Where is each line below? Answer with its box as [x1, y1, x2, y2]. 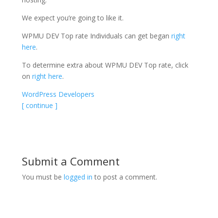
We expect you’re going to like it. [21, 13, 124, 22]
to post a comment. [92, 172, 157, 182]
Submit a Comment [21, 153, 120, 168]
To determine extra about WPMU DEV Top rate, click [21, 60, 188, 70]
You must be [21, 172, 64, 182]
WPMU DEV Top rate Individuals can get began [21, 31, 171, 40]
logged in [63, 172, 92, 182]
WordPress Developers [21, 89, 94, 99]
